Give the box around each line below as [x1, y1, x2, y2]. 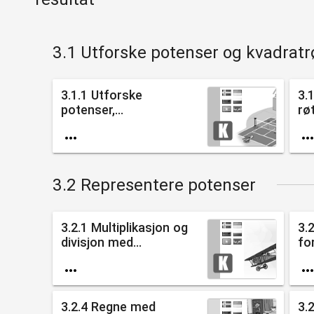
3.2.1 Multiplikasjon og [60, 219, 188, 235]
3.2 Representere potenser [52, 175, 256, 195]
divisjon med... [60, 234, 142, 250]
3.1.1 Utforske [60, 87, 142, 102]
